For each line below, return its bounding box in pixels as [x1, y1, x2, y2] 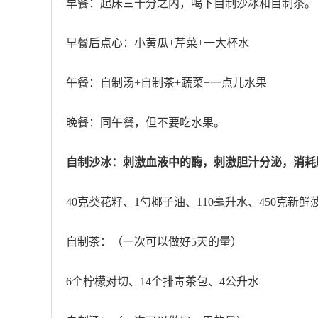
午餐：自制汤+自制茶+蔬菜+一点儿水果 [66, 77, 267, 89]
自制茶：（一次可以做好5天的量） [66, 236, 242, 248]
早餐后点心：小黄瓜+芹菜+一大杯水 [66, 37, 249, 49]
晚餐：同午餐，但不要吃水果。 [66, 116, 225, 128]
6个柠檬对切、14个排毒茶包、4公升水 [66, 275, 259, 287]
